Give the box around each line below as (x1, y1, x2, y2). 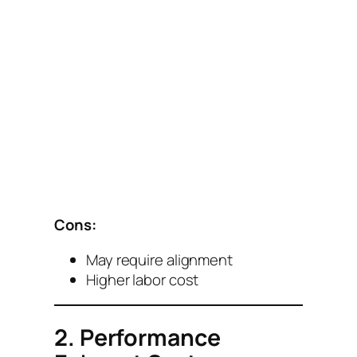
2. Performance (54, 322, 221, 353)
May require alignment (86, 249, 233, 270)
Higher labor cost (86, 269, 199, 290)
